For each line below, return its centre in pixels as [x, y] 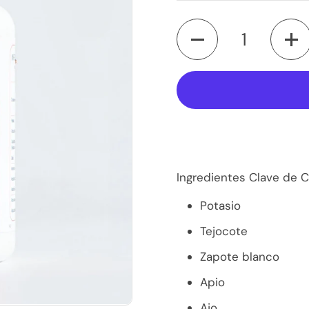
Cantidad [202, 27]
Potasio [220, 206]
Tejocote [224, 231]
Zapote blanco [240, 257]
